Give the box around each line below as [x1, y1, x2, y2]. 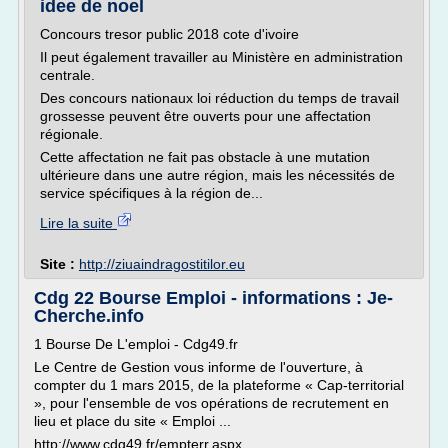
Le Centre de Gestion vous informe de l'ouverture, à [34, 359, 363, 375]
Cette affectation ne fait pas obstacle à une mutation [40, 149, 370, 165]
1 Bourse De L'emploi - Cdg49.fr [34, 336, 238, 352]
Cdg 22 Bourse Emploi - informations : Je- [34, 288, 393, 308]
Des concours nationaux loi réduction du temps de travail [40, 90, 399, 106]
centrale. [40, 67, 95, 83]
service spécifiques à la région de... [40, 185, 263, 201]
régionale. [40, 126, 103, 142]
